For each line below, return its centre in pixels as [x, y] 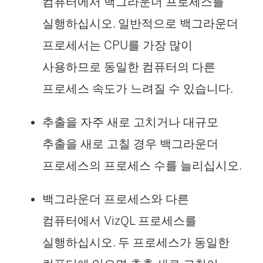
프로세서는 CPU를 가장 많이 [117, 45]
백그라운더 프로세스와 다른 [116, 199]
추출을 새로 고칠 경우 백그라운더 [130, 144]
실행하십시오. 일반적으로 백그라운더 [140, 23]
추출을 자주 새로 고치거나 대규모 [130, 122]
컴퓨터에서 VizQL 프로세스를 [119, 220]
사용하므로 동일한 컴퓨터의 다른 [129, 67]
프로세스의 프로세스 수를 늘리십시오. [142, 165]
